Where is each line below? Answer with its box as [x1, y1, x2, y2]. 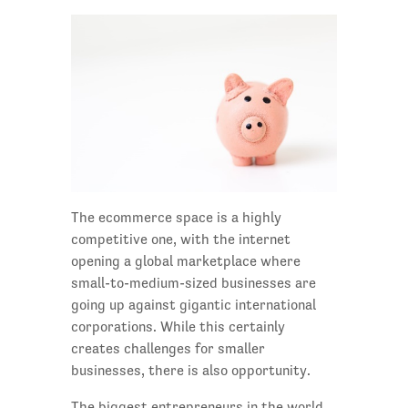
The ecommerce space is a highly [70, 209, 281, 226]
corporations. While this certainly [70, 319, 285, 335]
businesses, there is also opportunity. [70, 362, 311, 379]
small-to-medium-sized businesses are [70, 275, 316, 291]
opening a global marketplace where [70, 253, 301, 270]
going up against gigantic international [70, 297, 316, 313]
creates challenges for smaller [70, 341, 265, 357]
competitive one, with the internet [70, 231, 291, 248]
